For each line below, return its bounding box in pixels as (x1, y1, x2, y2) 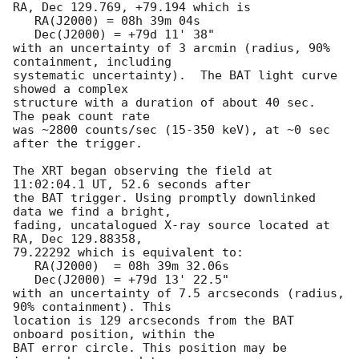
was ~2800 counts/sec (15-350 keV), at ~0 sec (13, 123, 330, 138)
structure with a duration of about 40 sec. (13, 95, 316, 111)
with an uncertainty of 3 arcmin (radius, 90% (13, 41, 330, 56)
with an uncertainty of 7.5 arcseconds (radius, (13, 286, 345, 301)
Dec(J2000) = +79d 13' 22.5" (13, 272, 34, 288)
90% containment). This (13, 300, 171, 315)
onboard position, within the (13, 327, 215, 342)
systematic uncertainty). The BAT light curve (13, 68, 337, 83)
